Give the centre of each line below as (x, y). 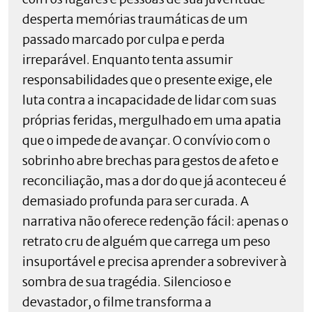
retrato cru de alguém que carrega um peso (146, 241)
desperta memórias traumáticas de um (135, 19)
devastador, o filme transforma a (117, 302)
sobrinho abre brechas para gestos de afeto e (150, 160)
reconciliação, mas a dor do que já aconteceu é (154, 180)
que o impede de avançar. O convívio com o (146, 140)
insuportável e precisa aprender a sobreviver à (155, 261)
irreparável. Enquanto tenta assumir (127, 59)
